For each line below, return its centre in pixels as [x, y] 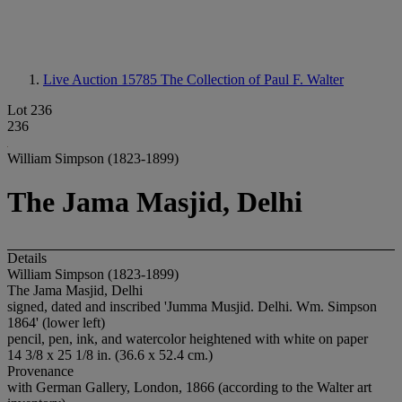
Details [27, 258]
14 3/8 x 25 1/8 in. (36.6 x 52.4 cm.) [110, 354]
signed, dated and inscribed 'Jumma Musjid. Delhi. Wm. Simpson [192, 306]
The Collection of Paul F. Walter [252, 79]
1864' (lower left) [56, 322]
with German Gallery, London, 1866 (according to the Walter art [189, 387]
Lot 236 [30, 110]
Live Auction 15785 [102, 79]
